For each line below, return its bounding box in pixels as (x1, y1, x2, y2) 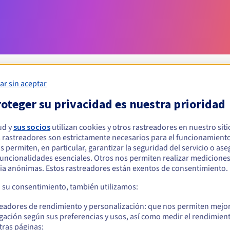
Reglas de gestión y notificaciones (40, 171, 190, 184)
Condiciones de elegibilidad (40, 102, 190, 119)
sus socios (13, 121, 50, 132)
